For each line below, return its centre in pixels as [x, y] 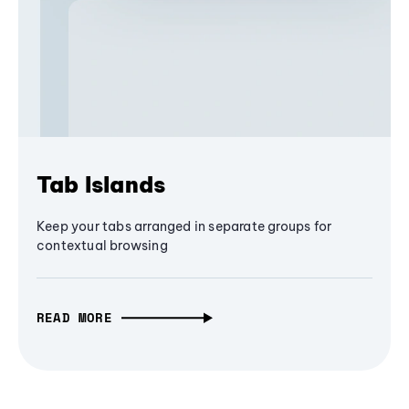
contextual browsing [102, 246]
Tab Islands [101, 185]
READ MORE [74, 318]
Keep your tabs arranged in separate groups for [184, 227]
